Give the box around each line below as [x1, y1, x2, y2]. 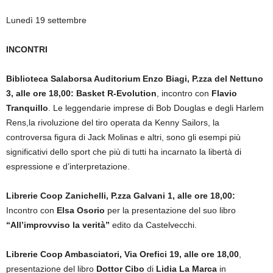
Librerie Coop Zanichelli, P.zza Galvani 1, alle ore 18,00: [6, 190, 235, 200]
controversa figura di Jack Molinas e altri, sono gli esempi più [6, 132, 241, 142]
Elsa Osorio [57, 205, 105, 215]
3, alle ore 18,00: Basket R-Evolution [6, 88, 157, 98]
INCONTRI [6, 44, 48, 54]
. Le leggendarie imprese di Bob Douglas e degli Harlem [48, 102, 264, 113]
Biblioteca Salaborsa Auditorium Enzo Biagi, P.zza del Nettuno [6, 73, 263, 83]
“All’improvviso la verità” [6, 219, 110, 230]
